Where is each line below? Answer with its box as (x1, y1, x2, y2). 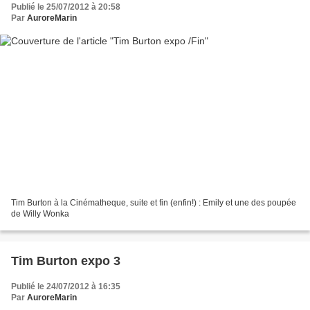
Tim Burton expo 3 (11, 254, 120, 268)
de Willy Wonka (11, 209, 69, 219)
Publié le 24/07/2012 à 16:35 (11, 282, 120, 292)
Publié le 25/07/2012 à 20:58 (11, 1, 120, 12)
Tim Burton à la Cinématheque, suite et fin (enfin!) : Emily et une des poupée (11, 198, 296, 208)
